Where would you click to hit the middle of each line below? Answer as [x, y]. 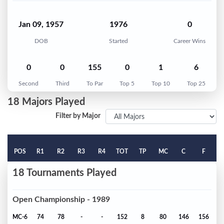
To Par [94, 84]
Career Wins [189, 41]
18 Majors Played [46, 102]
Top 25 [196, 84]
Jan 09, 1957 [41, 25]
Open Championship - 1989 [61, 199]
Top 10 [161, 84]
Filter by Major [78, 116]
